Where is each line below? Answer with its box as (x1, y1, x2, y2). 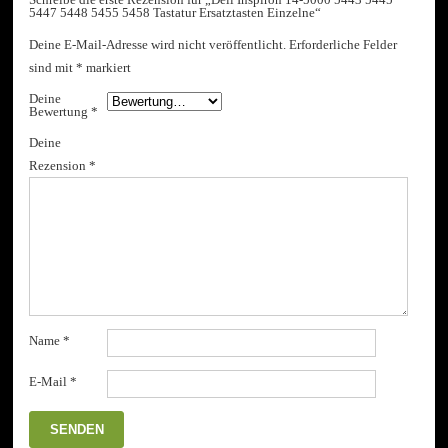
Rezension (29, 157, 90, 173)
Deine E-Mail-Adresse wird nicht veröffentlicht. (29, 36, 287, 52)
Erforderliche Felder (289, 36, 398, 52)
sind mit (29, 59, 77, 75)
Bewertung (29, 103, 92, 119)
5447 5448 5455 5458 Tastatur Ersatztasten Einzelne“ (29, 4, 322, 20)
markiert (83, 59, 132, 75)
